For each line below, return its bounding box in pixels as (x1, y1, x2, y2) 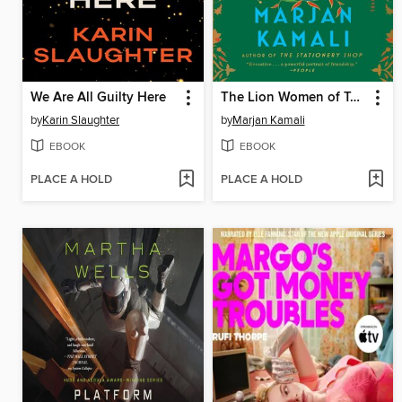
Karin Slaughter (42, 113, 119, 128)
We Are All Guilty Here (31, 90, 166, 107)
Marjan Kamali (232, 113, 305, 128)
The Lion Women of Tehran (349, 90, 360, 107)
